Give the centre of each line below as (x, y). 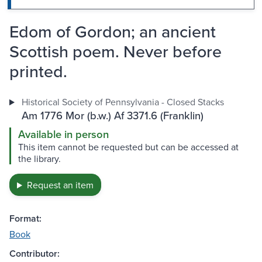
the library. (39, 159)
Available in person (63, 135)
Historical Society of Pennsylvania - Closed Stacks (123, 102)
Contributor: (35, 254)
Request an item (60, 185)
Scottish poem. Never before (116, 51)
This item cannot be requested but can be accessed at (128, 147)
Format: (25, 219)
